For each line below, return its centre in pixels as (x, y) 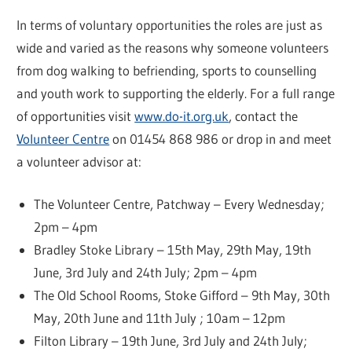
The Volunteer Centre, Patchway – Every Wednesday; (179, 204)
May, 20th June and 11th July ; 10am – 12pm (159, 318)
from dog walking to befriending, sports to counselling (167, 70)
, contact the (264, 115)
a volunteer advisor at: (79, 161)
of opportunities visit (76, 115)
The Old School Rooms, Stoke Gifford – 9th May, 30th (181, 295)
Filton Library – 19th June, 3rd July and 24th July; (170, 341)
